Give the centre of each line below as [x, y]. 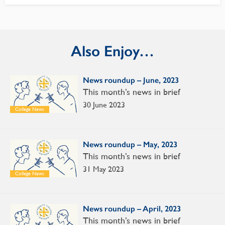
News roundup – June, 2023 [131, 80]
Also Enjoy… [113, 51]
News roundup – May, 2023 [130, 145]
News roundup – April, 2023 [132, 209]
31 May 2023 [103, 169]
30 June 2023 [104, 105]
